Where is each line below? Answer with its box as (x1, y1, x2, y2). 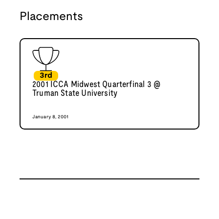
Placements (20, 12, 83, 23)
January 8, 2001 (32, 115, 69, 120)
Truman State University (32, 89, 118, 98)
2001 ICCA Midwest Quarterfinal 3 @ (32, 81, 161, 89)
